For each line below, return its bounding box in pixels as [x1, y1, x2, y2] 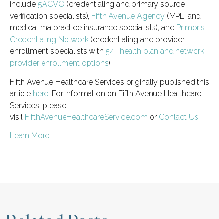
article [10, 88, 33, 98]
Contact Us [159, 112, 198, 122]
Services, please [10, 100, 66, 110]
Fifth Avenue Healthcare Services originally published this [10, 77, 209, 87]
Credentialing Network [10, 35, 88, 44]
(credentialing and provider [88, 35, 185, 44]
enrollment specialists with [10, 46, 106, 56]
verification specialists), [10, 11, 91, 21]
